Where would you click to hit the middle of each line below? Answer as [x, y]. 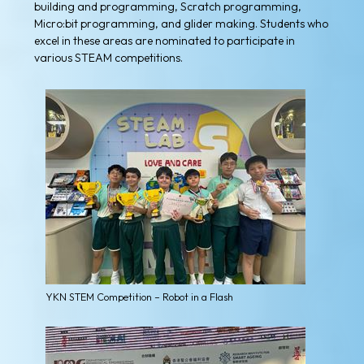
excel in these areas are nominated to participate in [165, 41]
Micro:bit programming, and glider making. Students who [181, 24]
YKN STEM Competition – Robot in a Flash [139, 297]
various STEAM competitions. [108, 58]
